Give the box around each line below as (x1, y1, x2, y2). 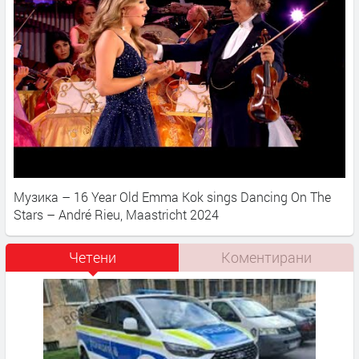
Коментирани (221, 247, 312, 267)
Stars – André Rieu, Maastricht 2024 (14, 205, 219, 223)
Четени (68, 247, 116, 267)
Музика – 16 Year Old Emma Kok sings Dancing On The (14, 188, 331, 205)
